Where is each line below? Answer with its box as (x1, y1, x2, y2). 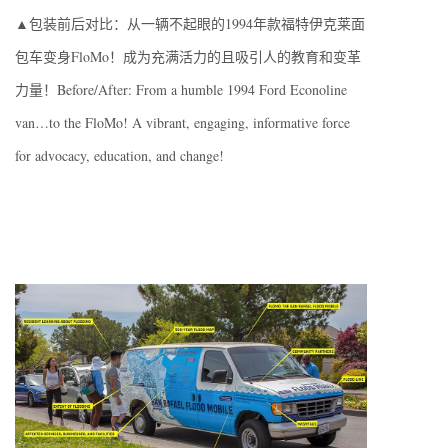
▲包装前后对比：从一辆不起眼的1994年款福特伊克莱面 (15, 14, 365, 34)
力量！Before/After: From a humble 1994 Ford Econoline (15, 80, 347, 100)
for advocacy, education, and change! (15, 146, 224, 166)
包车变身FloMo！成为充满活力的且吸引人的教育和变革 (15, 47, 361, 67)
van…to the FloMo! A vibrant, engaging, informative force (15, 113, 350, 133)
